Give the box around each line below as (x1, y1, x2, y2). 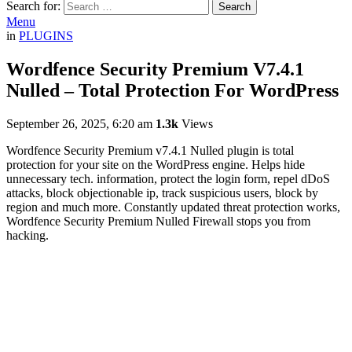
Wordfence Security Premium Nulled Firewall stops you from (6, 214, 310, 228)
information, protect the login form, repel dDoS (97, 171, 330, 185)
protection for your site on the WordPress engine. (6, 157, 251, 171)
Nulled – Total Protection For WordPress (6, 79, 339, 101)
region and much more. (6, 200, 124, 214)
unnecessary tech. (6, 171, 97, 185)
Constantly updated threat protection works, (124, 200, 340, 214)
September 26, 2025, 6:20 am (6, 116, 152, 130)
